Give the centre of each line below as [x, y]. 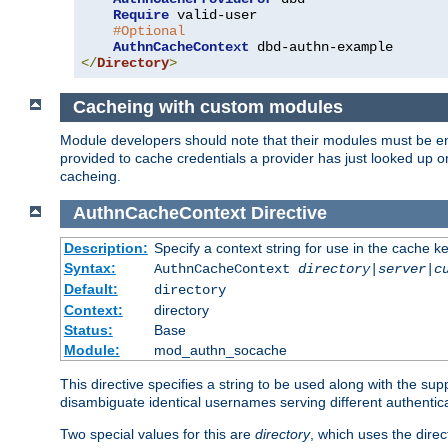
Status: [88, 330]
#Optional [149, 31]
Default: [90, 289]
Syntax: [89, 268]
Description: [105, 248]
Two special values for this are [157, 434]
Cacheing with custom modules [207, 107]
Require [141, 15]
